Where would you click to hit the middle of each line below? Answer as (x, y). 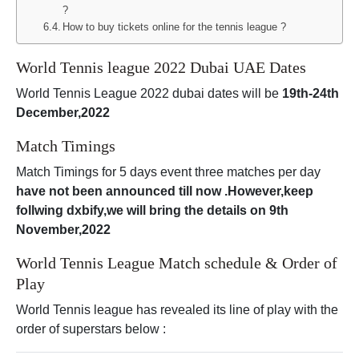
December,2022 (63, 113)
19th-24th (311, 94)
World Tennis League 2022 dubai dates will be (149, 94)
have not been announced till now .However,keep (165, 192)
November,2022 (63, 230)
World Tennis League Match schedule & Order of (177, 263)
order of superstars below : (91, 329)
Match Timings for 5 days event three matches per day (168, 172)
